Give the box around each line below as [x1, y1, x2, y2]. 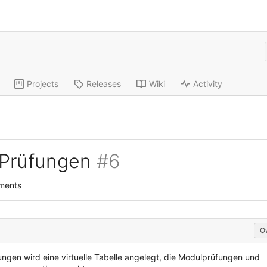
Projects [26, 78, 58, 89]
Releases [86, 78, 121, 89]
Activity [193, 78, 222, 89]
